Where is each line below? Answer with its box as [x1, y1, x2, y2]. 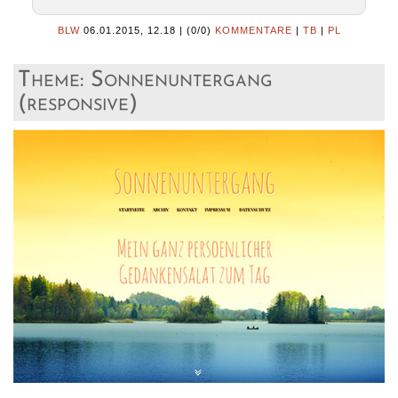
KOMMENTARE [214, 25, 292, 36]
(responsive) [18, 93, 138, 116]
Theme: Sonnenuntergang [18, 69, 273, 92]
